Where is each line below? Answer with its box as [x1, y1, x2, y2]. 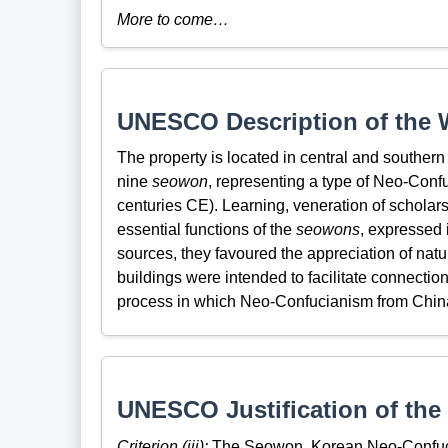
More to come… [116, 10, 229, 28]
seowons [295, 220, 360, 238]
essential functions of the [116, 220, 296, 238]
